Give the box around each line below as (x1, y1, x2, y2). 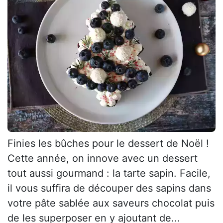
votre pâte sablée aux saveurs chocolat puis (7, 197, 215, 209)
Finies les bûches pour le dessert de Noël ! (7, 137, 209, 149)
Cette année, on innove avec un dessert (7, 152, 198, 164)
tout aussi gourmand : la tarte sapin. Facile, (7, 167, 211, 179)
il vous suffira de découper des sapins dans (7, 182, 211, 194)
